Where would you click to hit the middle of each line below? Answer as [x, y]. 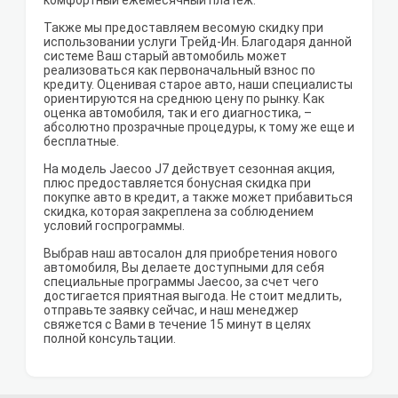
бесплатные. [81, 142]
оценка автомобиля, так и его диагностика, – [178, 113]
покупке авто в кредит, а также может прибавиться [198, 198]
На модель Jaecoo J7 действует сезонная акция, [189, 169]
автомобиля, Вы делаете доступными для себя [184, 268]
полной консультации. [110, 339]
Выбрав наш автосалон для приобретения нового [191, 254]
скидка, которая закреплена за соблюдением [179, 212]
